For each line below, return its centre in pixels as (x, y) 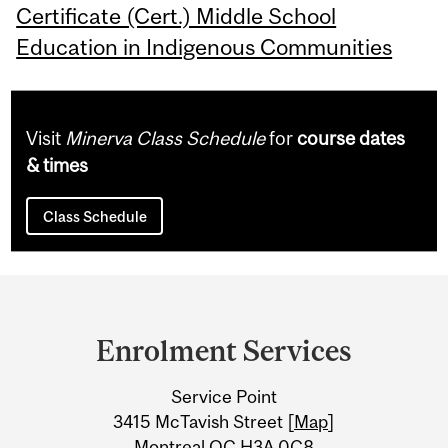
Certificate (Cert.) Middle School (176, 15)
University (93, 376)
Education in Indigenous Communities (204, 46)
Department (106, 298)
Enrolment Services (224, 350)
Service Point (224, 396)
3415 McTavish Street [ (203, 421)
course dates (351, 137)
